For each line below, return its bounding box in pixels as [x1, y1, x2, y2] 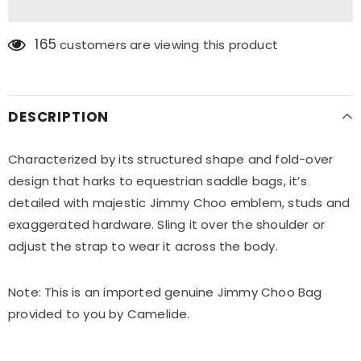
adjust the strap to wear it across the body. [8, 238, 278, 255]
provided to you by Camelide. [8, 305, 190, 322]
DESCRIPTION [8, 107, 110, 127]
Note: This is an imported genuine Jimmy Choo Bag [8, 284, 322, 301]
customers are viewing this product [60, 36, 279, 53]
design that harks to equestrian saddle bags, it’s [8, 172, 307, 189]
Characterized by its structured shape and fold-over [8, 151, 334, 168]
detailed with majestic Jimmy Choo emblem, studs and [8, 194, 351, 211]
